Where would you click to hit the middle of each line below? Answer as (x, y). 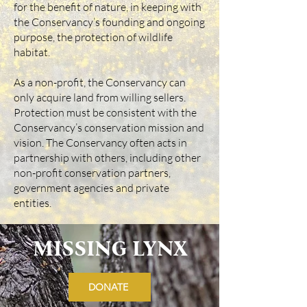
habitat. (32, 52)
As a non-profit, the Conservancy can (100, 82)
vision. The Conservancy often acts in (100, 143)
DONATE (108, 287)
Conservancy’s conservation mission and (109, 127)
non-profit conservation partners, (92, 173)
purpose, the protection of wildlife (93, 37)
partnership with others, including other (107, 158)
